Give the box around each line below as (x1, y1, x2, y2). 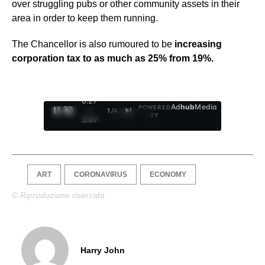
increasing (172, 39, 222, 49)
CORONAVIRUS (74, 170, 127, 179)
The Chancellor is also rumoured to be (12, 39, 172, 49)
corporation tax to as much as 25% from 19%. (12, 53, 214, 63)
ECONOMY (150, 170, 186, 179)
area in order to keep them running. (12, 13, 158, 23)
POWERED (138, 104, 171, 111)
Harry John (80, 245, 125, 255)
